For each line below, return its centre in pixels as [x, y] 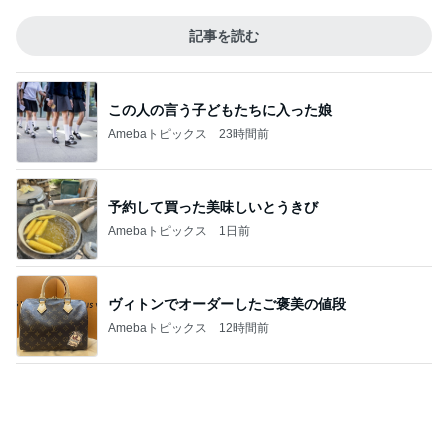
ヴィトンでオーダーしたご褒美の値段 [227, 303]
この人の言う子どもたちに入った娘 [220, 109]
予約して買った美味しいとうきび [213, 206]
